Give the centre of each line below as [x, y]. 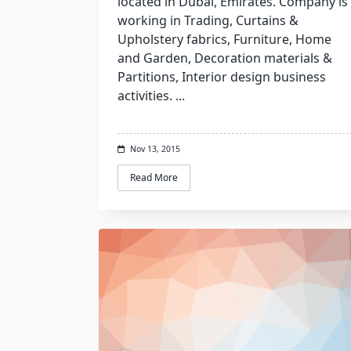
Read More [154, 178]
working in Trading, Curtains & [208, 20]
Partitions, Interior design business [222, 77]
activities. [145, 96]
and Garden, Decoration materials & [225, 58]
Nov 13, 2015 [155, 149]
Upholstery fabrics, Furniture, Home [224, 39]
